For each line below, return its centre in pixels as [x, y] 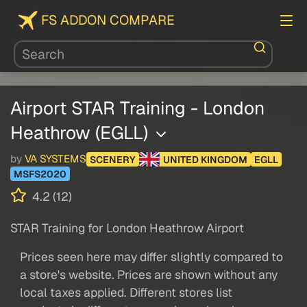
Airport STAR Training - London [137, 108]
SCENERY [113, 159]
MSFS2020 [40, 174]
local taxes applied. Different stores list [126, 293]
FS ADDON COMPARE [108, 20]
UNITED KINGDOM [205, 159]
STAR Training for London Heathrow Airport [127, 228]
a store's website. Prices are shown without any [149, 275]
